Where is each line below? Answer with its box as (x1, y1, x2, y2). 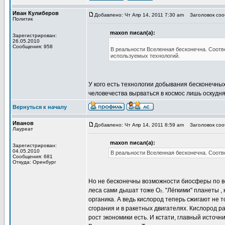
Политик (13, 16, 33, 22)
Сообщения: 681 (13, 154, 53, 159)
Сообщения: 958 (13, 44, 53, 49)
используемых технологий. (110, 53, 180, 59)
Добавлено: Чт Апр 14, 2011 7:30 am (94, 12, 184, 18)
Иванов (13, 120, 34, 126)
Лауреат (13, 126, 33, 132)
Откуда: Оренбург (13, 159, 56, 165)
